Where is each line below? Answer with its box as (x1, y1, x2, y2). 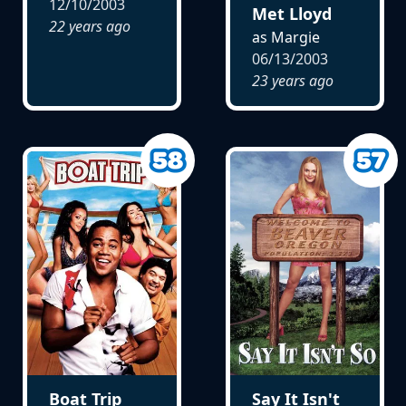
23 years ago (251, 70, 333, 91)
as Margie (251, 26, 320, 47)
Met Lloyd (251, 2, 332, 24)
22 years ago (48, 15, 130, 36)
